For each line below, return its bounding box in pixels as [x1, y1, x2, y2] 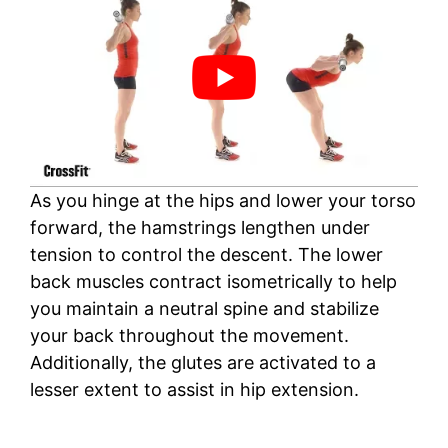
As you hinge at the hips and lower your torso [30, 189, 416, 211]
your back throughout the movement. [30, 324, 349, 346]
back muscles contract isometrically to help [30, 270, 397, 292]
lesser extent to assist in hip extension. [30, 378, 359, 400]
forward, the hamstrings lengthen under [30, 216, 370, 238]
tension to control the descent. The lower [30, 243, 383, 265]
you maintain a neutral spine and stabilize [30, 297, 379, 319]
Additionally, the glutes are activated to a [30, 351, 376, 373]
